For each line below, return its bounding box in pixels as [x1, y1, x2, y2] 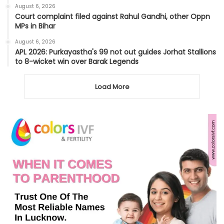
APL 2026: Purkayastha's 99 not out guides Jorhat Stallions [15, 47, 216, 57]
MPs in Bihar [15, 21, 55, 31]
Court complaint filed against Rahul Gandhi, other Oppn [15, 11, 210, 22]
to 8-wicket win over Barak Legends [15, 56, 138, 67]
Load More [94, 82, 129, 92]
